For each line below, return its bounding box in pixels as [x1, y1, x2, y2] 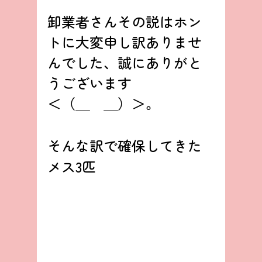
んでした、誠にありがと [47, 52, 202, 73]
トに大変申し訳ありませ [47, 32, 202, 53]
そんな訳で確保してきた [47, 135, 202, 156]
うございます [47, 73, 132, 94]
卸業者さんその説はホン [47, 11, 202, 32]
